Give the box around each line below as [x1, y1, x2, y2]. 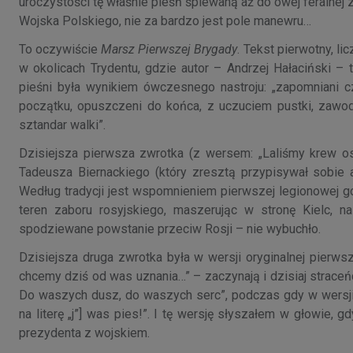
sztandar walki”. [19, 117, 106, 132]
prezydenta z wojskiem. [19, 325, 150, 340]
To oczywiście [19, 41, 102, 57]
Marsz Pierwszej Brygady [101, 41, 238, 57]
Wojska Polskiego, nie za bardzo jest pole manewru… [19, 13, 311, 28]
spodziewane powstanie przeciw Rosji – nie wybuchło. [19, 221, 321, 236]
